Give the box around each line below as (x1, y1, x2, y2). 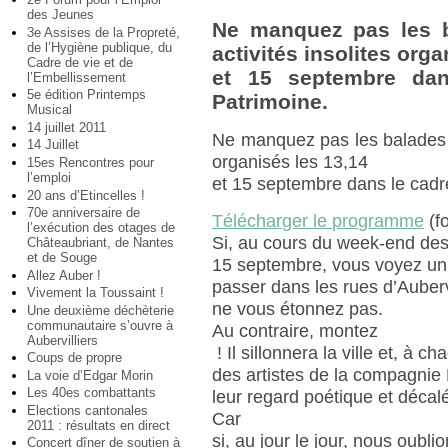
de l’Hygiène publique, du (27, 39, 172, 55)
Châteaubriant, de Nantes (27, 235, 174, 251)
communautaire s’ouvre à (27, 317, 173, 333)
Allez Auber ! (27, 267, 101, 283)
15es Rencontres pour (27, 154, 154, 170)
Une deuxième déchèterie (27, 302, 174, 318)
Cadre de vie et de (27, 54, 133, 70)
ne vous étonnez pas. (212, 299, 384, 320)
